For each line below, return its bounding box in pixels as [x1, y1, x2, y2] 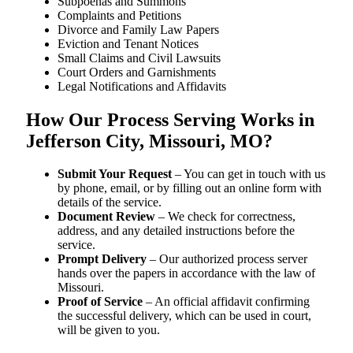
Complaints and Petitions [58, 8, 181, 22]
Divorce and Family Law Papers [58, 22, 219, 36]
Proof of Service [58, 295, 143, 309]
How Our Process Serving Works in [26, 109, 314, 130]
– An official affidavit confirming [143, 295, 310, 309]
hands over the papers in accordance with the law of [58, 266, 315, 281]
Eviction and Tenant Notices [58, 36, 199, 50]
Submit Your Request [58, 167, 172, 181]
